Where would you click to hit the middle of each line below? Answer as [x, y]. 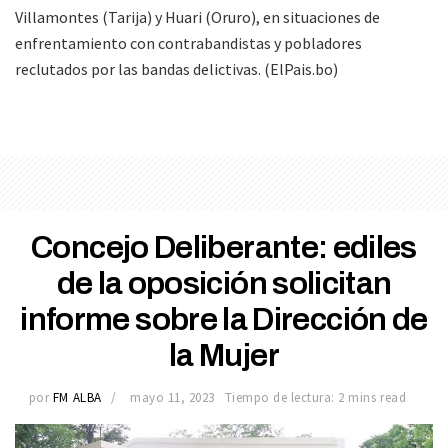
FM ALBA [77, 397]
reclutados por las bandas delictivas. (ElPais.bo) [176, 69]
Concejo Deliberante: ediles [224, 248]
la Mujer [224, 356]
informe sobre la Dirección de [224, 320]
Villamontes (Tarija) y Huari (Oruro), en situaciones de [197, 17]
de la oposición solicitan [224, 284]
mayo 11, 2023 [172, 397]
